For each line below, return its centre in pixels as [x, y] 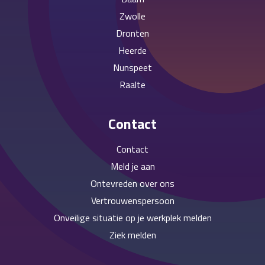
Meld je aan [132, 167]
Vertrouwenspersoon [132, 201]
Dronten [132, 33]
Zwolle [132, 16]
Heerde [132, 51]
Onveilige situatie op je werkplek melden [132, 218]
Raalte [132, 85]
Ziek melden [132, 235]
